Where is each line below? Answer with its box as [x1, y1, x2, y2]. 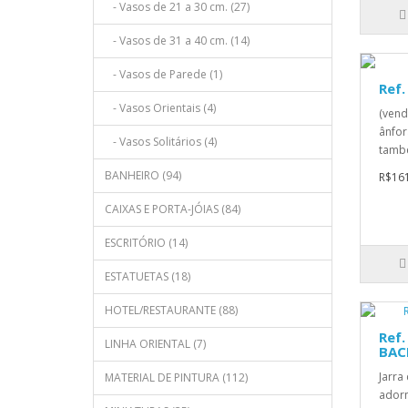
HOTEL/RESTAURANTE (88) [105, 302, 238, 319]
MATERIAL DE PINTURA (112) [105, 370, 248, 386]
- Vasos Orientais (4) [105, 100, 216, 117]
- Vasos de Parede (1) [105, 66, 222, 83]
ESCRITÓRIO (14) [105, 235, 188, 251]
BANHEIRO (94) [105, 168, 181, 184]
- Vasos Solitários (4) [105, 134, 217, 150]
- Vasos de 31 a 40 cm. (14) [105, 33, 250, 49]
